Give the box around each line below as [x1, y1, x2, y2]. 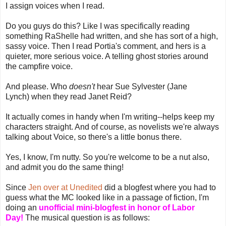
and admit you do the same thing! [6, 162, 124, 172]
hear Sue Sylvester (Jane [95, 82, 187, 91]
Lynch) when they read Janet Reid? [6, 92, 132, 101]
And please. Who [6, 82, 69, 91]
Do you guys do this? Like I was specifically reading [6, 21, 190, 30]
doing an [6, 203, 39, 212]
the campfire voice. [6, 62, 73, 71]
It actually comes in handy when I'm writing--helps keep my [6, 112, 214, 121]
